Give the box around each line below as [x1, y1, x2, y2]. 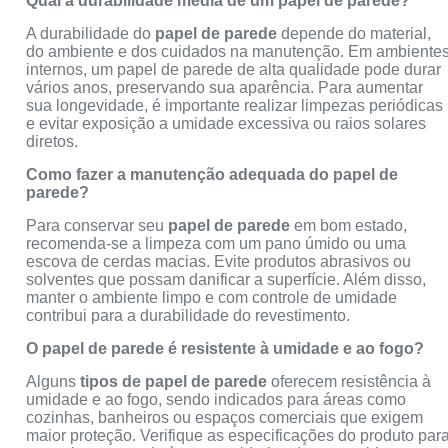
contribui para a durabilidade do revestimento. [26, 306, 351, 324]
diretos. [26, 132, 79, 150]
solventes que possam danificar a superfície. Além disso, [26, 270, 427, 288]
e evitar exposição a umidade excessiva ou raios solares [26, 114, 427, 132]
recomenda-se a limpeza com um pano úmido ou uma [26, 234, 407, 252]
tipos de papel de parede [80, 372, 268, 390]
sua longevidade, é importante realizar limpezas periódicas [26, 96, 444, 114]
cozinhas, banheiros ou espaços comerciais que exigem [26, 408, 424, 426]
